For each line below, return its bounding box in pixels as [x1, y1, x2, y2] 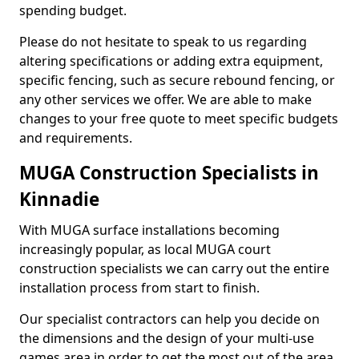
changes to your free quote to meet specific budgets [19, 110, 338, 127]
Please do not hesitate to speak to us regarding [19, 33, 307, 50]
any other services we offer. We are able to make [19, 91, 312, 108]
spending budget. [19, 2, 127, 19]
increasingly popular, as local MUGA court [19, 240, 271, 258]
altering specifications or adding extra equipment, [19, 52, 323, 70]
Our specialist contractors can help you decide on [19, 310, 320, 328]
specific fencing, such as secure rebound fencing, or [19, 71, 335, 89]
